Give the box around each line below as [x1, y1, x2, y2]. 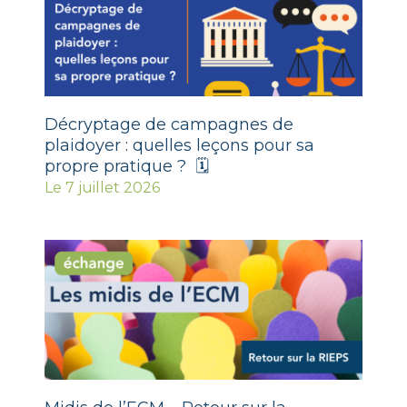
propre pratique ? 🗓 [45, 155, 209, 176]
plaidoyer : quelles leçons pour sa [45, 134, 314, 155]
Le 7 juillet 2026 [45, 178, 160, 196]
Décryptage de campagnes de [45, 114, 293, 134]
